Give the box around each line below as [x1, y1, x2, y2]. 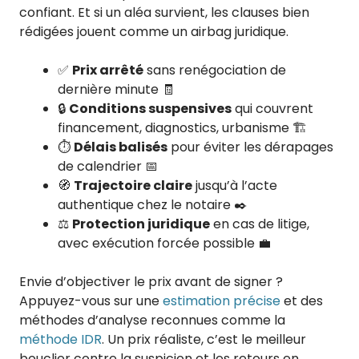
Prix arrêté [72, 61, 143, 80]
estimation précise [163, 292, 280, 311]
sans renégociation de [143, 61, 286, 80]
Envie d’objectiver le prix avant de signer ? [19, 272, 283, 292]
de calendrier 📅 [58, 157, 158, 176]
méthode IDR [19, 330, 102, 349]
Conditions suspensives [69, 99, 232, 119]
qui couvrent [232, 99, 313, 119]
